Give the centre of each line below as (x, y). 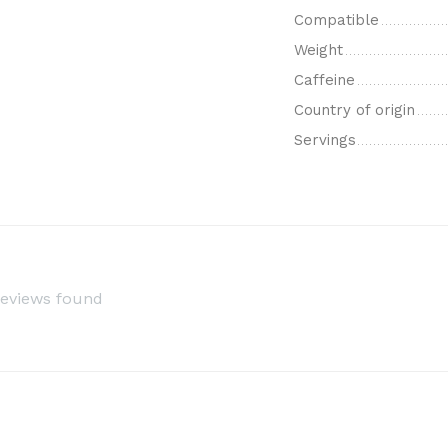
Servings (325, 140)
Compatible (336, 20)
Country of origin (354, 110)
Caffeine (324, 80)
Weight (318, 50)
